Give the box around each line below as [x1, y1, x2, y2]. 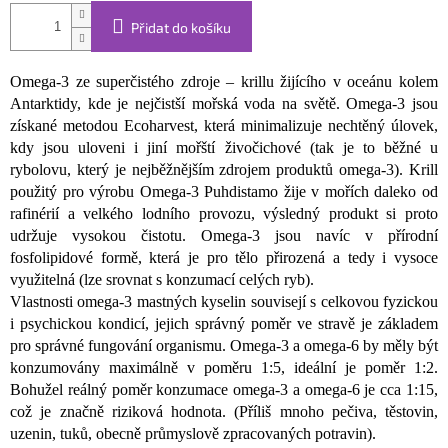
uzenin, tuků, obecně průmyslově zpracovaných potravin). [10, 425, 376, 443]
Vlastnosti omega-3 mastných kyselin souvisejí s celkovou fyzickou [10, 293, 438, 311]
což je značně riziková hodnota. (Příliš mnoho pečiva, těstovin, [10, 403, 438, 421]
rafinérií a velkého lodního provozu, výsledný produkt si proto [10, 205, 438, 223]
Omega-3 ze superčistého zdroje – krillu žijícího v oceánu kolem [10, 73, 438, 91]
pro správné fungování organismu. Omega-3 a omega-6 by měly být [10, 337, 438, 355]
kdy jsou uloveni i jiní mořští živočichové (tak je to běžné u [10, 139, 438, 157]
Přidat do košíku [131, 19, 231, 37]
